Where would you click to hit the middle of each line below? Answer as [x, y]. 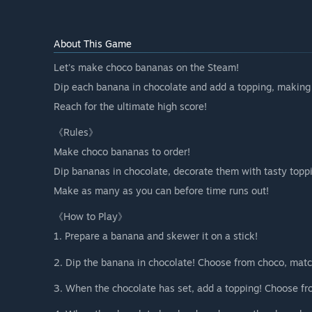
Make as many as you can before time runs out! [161, 191]
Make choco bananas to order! [122, 152]
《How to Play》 [91, 217]
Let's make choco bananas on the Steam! [146, 68]
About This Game [93, 44]
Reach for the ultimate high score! [130, 107]
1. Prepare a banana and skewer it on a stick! [156, 236]
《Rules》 [76, 132]
